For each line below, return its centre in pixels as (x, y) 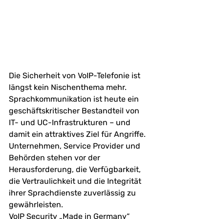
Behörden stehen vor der (55, 158)
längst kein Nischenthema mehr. (69, 88)
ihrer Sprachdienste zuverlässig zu (73, 193)
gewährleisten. (36, 205)
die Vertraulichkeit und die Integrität (76, 181)
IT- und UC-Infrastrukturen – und (71, 123)
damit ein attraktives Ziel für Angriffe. (78, 134)
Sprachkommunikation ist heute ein (75, 99)
